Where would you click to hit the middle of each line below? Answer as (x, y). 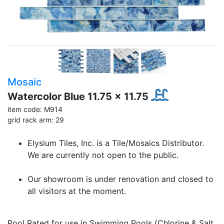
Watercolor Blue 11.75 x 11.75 (79, 97)
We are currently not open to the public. (103, 155)
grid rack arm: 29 (36, 120)
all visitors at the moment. (77, 191)
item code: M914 (35, 109)
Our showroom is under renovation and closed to (120, 179)
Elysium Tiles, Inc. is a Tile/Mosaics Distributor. (116, 143)
